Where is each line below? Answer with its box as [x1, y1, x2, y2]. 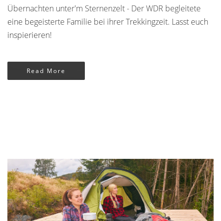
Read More [27, 66, 66, 75]
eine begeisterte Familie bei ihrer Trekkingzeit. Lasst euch [7, 16, 208, 27]
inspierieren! [7, 29, 52, 40]
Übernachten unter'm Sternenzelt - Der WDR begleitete [7, 2, 201, 14]
